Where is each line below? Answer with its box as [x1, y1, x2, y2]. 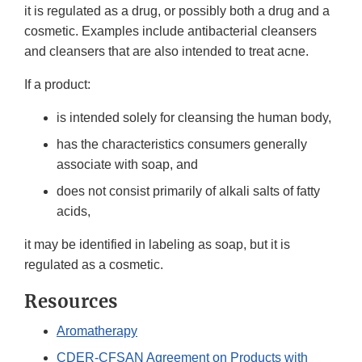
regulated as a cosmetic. [24, 258, 163, 272]
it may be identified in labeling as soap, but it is [24, 238, 290, 252]
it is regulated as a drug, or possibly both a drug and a [24, 4, 330, 19]
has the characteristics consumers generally [57, 137, 307, 152]
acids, [57, 204, 90, 219]
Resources [24, 290, 118, 314]
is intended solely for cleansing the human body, [57, 111, 331, 125]
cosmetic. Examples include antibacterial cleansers [24, 24, 317, 39]
